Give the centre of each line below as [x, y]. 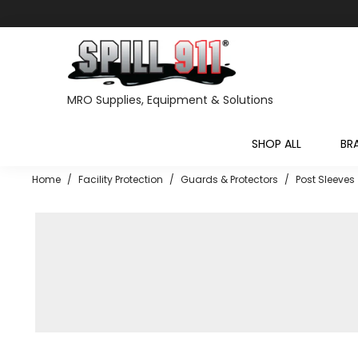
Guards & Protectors [229, 180]
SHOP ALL [277, 143]
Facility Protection [121, 180]
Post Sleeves [325, 180]
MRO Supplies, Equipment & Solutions [170, 100]
